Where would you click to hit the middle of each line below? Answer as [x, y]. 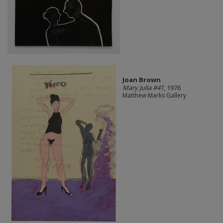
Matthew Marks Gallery [154, 95]
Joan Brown [141, 79]
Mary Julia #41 [143, 87]
